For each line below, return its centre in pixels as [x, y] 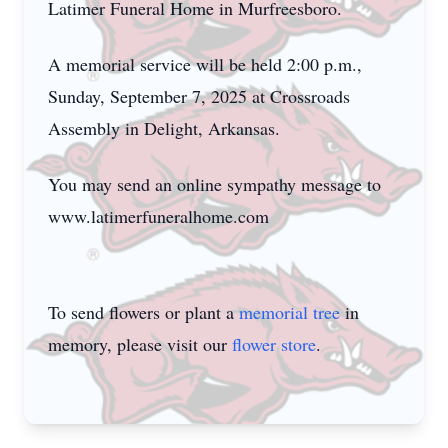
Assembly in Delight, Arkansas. [164, 128]
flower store [274, 344]
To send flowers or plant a [143, 312]
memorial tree [289, 312]
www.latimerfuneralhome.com [158, 216]
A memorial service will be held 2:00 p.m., [205, 64]
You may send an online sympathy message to [214, 184]
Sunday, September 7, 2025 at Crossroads [199, 96]
